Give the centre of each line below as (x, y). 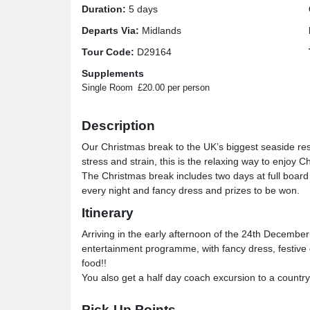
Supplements (113, 73)
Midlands (160, 30)
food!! (94, 263)
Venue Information (140, 300)
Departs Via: (110, 30)
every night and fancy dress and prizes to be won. (191, 190)
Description (118, 126)
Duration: (104, 9)
